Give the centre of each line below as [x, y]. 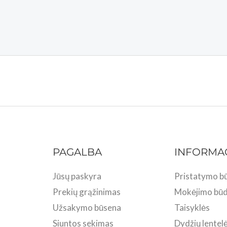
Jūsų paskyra [77, 176]
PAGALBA [77, 152]
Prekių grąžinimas [86, 192]
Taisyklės [192, 207]
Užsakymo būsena [87, 207]
